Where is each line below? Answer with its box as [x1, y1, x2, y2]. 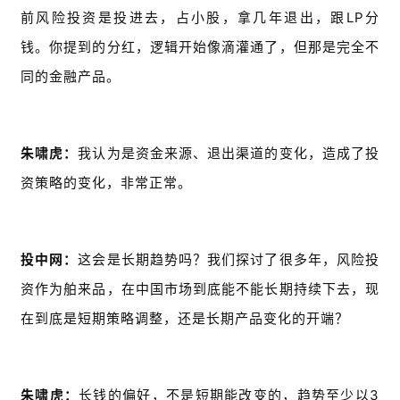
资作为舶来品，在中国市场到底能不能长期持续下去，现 [21, 280, 379, 298]
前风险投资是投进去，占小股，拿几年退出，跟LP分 [21, 9, 379, 27]
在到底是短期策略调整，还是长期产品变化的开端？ [21, 310, 349, 328]
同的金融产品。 [21, 68, 121, 86]
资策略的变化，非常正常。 [21, 174, 192, 192]
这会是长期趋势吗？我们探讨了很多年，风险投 [78, 251, 380, 269]
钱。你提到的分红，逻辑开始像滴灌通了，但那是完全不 [21, 38, 379, 56]
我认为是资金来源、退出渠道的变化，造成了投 [78, 145, 380, 162]
